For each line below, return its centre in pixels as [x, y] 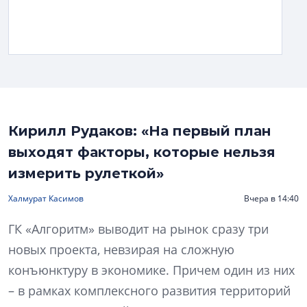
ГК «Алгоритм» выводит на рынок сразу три [138, 229]
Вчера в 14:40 [271, 198]
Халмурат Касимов [46, 198]
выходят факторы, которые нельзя [142, 152]
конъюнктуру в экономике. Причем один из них [151, 270]
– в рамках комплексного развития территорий [149, 291]
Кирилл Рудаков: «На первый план [139, 131]
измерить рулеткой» [86, 173]
